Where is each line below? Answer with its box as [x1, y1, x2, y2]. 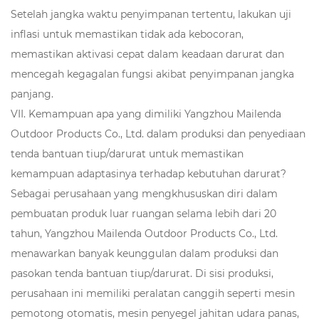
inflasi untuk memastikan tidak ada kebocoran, [11, 27, 244, 41]
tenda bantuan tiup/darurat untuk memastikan [11, 147, 244, 160]
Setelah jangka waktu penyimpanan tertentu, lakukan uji [11, 7, 291, 21]
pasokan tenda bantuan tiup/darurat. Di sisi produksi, [11, 266, 273, 280]
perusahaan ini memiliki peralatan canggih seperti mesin [11, 286, 295, 300]
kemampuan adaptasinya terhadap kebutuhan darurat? [11, 167, 286, 180]
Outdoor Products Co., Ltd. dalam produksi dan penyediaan [11, 127, 305, 140]
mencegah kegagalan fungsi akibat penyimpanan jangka [11, 67, 294, 80]
